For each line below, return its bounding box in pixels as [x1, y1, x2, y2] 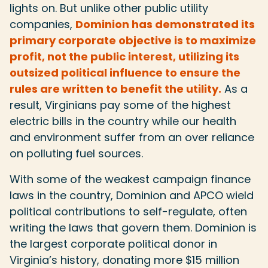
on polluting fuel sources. [10, 146, 143, 161]
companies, [10, 17, 75, 32]
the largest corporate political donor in [10, 236, 217, 251]
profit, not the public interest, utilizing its [10, 49, 239, 64]
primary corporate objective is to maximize [10, 33, 256, 48]
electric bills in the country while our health [10, 114, 236, 129]
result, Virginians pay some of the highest [10, 98, 231, 112]
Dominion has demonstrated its [75, 17, 255, 32]
